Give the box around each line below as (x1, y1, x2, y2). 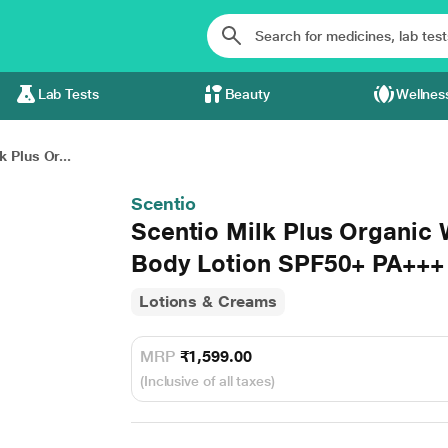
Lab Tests (37, 86, 99, 102)
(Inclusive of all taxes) (139, 373, 275, 389)
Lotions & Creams (138, 292, 277, 311)
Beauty (224, 86, 271, 102)
